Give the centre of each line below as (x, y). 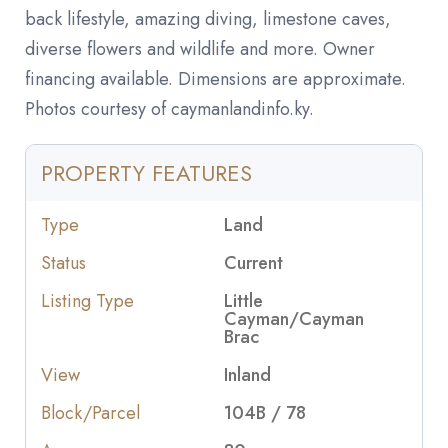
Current (253, 263)
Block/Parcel (90, 413)
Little (243, 301)
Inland (247, 375)
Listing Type (87, 301)
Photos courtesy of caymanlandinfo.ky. (169, 109)
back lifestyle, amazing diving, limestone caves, (208, 19)
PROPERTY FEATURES (146, 173)
